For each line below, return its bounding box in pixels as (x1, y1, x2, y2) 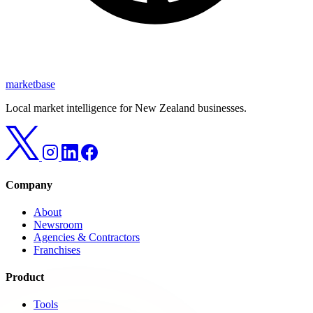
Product (6, 271, 44, 284)
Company (6, 178, 52, 191)
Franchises (34, 243, 80, 256)
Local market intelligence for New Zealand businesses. (6, 102, 247, 115)
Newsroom (34, 218, 82, 231)
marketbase (6, 78, 55, 91)
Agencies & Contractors (34, 231, 140, 243)
